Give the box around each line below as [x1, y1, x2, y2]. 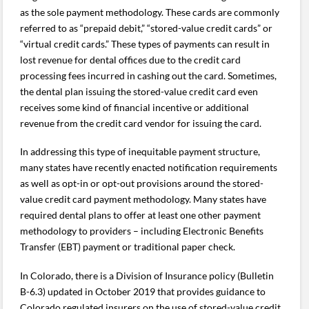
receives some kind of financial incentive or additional [20, 101, 250, 113]
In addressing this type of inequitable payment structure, [20, 146, 261, 158]
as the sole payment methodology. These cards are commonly [20, 6, 280, 18]
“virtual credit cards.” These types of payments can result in [20, 38, 270, 50]
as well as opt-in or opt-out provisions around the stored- [20, 177, 264, 190]
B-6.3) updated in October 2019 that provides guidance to [20, 285, 266, 297]
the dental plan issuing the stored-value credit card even [20, 86, 259, 97]
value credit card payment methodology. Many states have [20, 193, 267, 206]
